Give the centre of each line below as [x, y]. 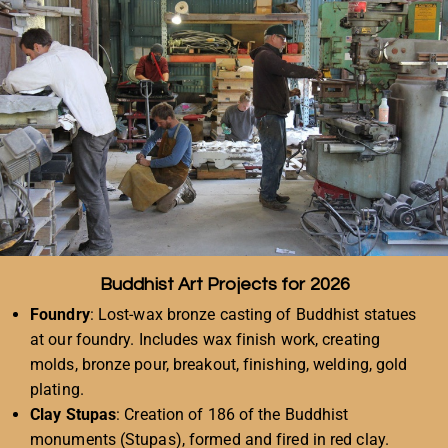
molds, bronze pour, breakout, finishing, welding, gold [219, 364]
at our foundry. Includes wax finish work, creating [205, 339]
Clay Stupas [73, 414]
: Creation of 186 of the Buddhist [232, 414]
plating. [57, 389]
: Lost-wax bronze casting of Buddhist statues [253, 314]
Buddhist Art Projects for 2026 [225, 285]
